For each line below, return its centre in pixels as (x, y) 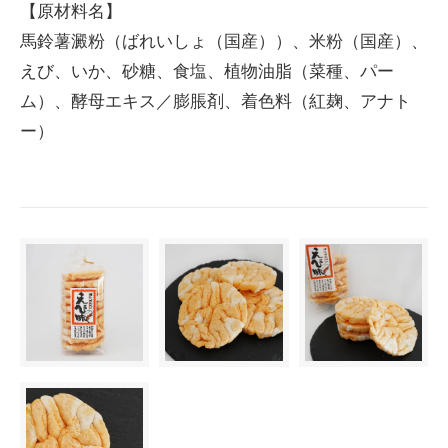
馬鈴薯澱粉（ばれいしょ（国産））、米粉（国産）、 (224, 41)
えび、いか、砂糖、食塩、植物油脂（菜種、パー (207, 71)
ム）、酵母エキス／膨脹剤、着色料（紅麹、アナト (215, 101)
